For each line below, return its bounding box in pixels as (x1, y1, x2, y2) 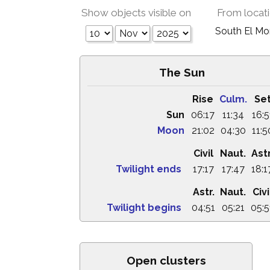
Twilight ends (116, 163, 181, 175)
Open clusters (126, 254, 206, 267)
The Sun (159, 66, 205, 79)
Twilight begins (107, 202, 181, 213)
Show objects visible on (81, 7, 191, 19)
